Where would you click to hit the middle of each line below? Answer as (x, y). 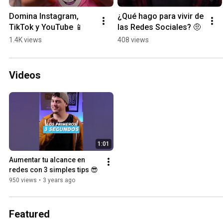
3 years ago (59, 180)
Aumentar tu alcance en (47, 160)
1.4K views (25, 40)
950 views (23, 180)
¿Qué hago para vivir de (161, 16)
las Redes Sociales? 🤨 (159, 27)
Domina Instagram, (44, 16)
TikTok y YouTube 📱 (46, 27)
